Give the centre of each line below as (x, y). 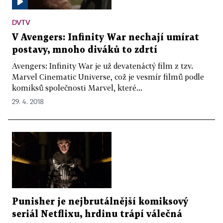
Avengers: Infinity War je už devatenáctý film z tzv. (103, 66)
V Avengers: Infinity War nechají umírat (106, 38)
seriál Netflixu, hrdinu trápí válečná (97, 214)
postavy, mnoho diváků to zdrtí (85, 50)
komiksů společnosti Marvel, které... (77, 88)
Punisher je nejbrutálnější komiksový (100, 202)
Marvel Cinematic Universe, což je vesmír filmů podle (108, 77)
